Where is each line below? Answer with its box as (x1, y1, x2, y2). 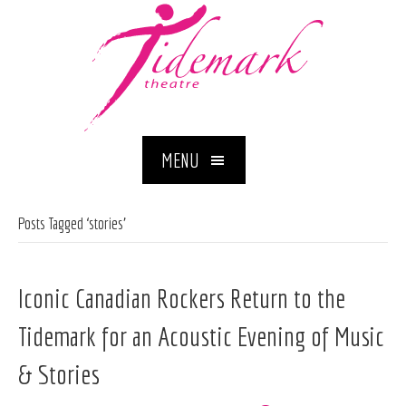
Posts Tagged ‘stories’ (18, 214, 126, 234)
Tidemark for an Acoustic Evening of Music (18, 321, 384, 353)
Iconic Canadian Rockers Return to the (18, 283, 345, 314)
